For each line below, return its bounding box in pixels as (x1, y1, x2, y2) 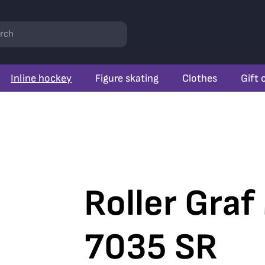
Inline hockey (11, 72, 72, 85)
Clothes (182, 72, 217, 85)
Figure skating (95, 72, 159, 85)
